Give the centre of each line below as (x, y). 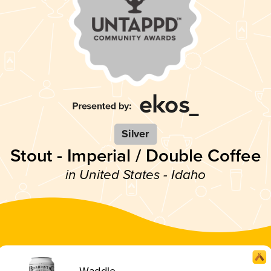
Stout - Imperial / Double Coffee (135, 156)
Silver (135, 134)
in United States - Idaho (135, 175)
